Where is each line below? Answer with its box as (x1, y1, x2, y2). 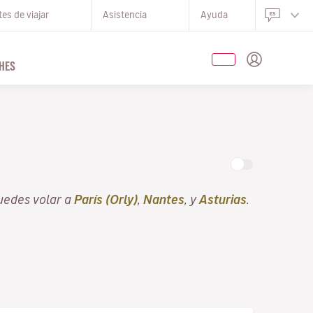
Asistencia (103, 10, 147, 20)
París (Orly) (74, 193, 138, 205)
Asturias (199, 193, 247, 205)
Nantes (143, 193, 184, 205)
